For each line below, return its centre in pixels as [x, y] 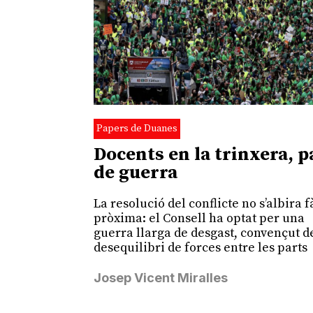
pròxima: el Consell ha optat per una [199, 218]
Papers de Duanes [137, 128]
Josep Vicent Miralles [161, 277]
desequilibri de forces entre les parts [201, 247]
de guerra [136, 173]
